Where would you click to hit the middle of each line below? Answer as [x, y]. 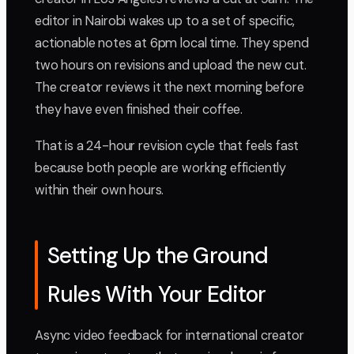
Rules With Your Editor [157, 295]
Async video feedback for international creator [169, 336]
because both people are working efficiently [161, 168]
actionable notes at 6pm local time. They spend [172, 43]
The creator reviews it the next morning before [169, 88]
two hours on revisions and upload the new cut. [171, 66]
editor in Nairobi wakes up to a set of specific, [165, 21]
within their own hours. [100, 190]
